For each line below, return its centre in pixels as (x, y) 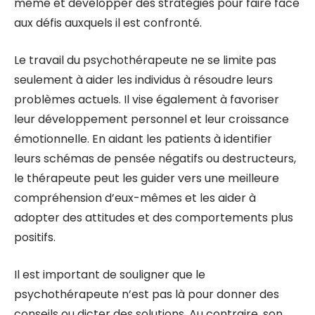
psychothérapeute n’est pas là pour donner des (147, 294)
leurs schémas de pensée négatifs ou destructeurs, (155, 159)
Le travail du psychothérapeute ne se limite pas (145, 60)
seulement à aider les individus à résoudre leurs (143, 80)
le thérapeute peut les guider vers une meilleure (147, 178)
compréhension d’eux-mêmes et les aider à (135, 198)
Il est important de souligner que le (110, 275)
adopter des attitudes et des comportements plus (154, 218)
